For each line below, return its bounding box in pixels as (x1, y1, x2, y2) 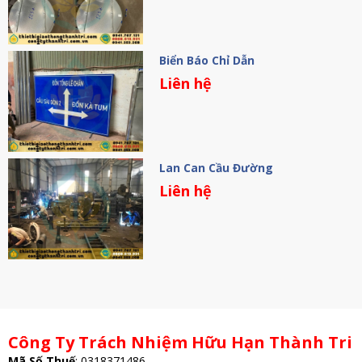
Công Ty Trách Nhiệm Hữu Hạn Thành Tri (8, 330, 352, 353)
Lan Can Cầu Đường (158, 159, 273, 175)
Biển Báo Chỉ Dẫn (158, 52, 255, 68)
